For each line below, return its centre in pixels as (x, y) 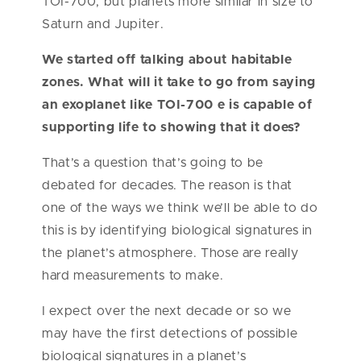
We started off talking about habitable (167, 60)
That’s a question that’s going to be (153, 163)
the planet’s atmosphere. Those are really (170, 253)
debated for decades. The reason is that (167, 186)
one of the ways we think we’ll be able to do (180, 208)
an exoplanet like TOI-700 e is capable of (177, 105)
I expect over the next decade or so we (167, 311)
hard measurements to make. (135, 276)
